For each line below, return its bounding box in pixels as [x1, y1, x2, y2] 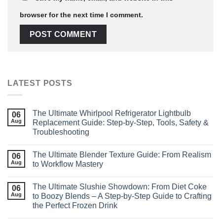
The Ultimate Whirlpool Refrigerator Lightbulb [33, 109, 191, 118]
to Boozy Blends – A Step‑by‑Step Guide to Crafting [33, 192, 212, 201]
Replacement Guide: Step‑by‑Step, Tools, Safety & [33, 118, 209, 127]
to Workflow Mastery [33, 160, 103, 169]
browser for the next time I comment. [20, 11, 143, 19]
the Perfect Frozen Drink [33, 201, 117, 210]
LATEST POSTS [7, 78, 73, 87]
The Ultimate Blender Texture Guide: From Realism [33, 150, 211, 159]
